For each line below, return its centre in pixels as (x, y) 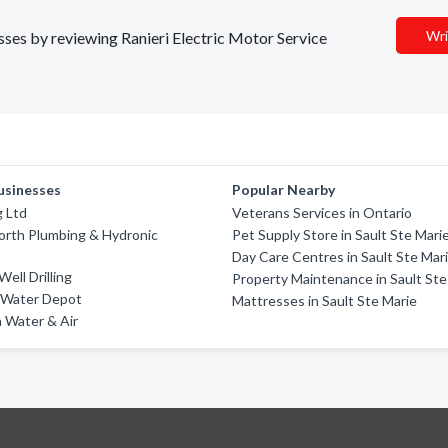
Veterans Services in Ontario (322, 212)
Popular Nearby (284, 189)
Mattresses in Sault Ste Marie (325, 300)
